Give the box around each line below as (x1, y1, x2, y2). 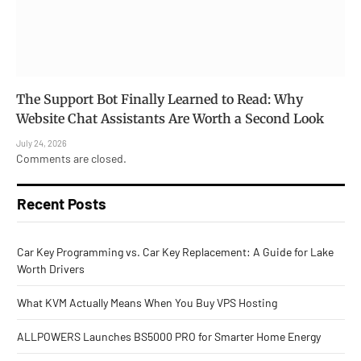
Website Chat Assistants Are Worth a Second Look (16, 110, 324, 127)
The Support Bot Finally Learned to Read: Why (16, 90, 303, 107)
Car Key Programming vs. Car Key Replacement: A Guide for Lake (17, 244, 334, 259)
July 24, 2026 (16, 137, 67, 148)
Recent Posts (17, 193, 106, 213)
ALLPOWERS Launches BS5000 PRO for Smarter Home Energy (17, 329, 321, 343)
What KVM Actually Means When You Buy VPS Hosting (17, 295, 277, 309)
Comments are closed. (16, 151, 127, 165)
